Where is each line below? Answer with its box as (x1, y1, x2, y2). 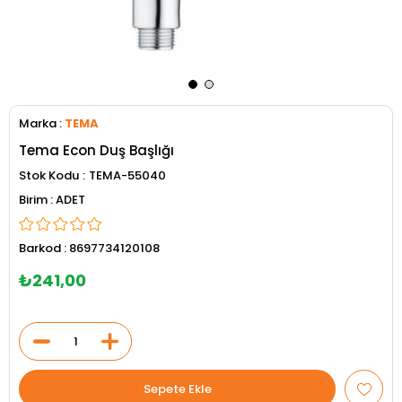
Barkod (19, 240, 61, 258)
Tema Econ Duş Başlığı (19, 141, 174, 161)
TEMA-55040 (89, 167, 166, 185)
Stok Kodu (19, 167, 79, 185)
